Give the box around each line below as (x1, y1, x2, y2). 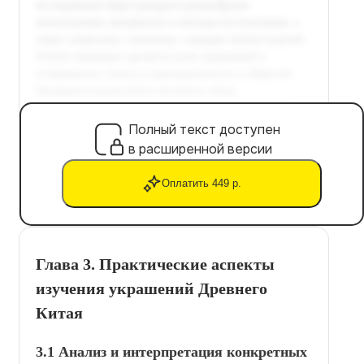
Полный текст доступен (128, 120, 280, 138)
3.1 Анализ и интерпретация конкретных (36, 343, 307, 360)
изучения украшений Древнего (36, 279, 267, 297)
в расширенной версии (128, 140, 272, 158)
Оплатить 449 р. (162, 177, 241, 190)
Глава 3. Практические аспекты (36, 254, 275, 273)
